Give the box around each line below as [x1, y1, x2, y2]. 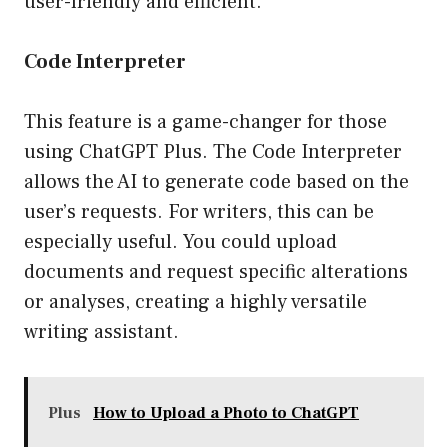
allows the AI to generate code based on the [24, 169, 409, 196]
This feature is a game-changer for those [24, 109, 387, 136]
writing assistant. [24, 319, 179, 346]
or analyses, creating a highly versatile [24, 289, 367, 316]
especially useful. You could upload [24, 229, 337, 256]
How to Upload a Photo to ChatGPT [93, 403, 359, 424]
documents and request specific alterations [24, 259, 408, 286]
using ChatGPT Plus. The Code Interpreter [24, 139, 402, 166]
